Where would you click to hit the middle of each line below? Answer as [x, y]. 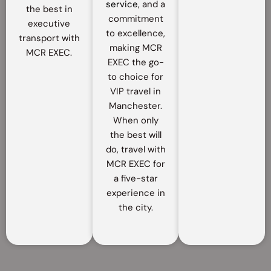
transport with [49, 38]
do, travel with [135, 149]
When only [135, 120]
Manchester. [135, 106]
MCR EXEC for [135, 164]
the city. [135, 207]
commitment [135, 19]
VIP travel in [135, 91]
